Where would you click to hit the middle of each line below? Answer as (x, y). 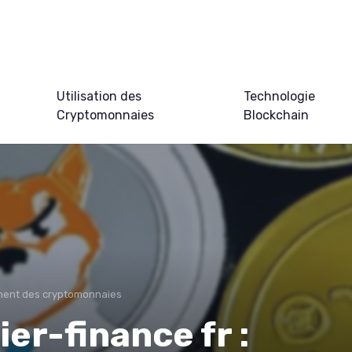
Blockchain (276, 115)
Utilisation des (99, 96)
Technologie (279, 96)
